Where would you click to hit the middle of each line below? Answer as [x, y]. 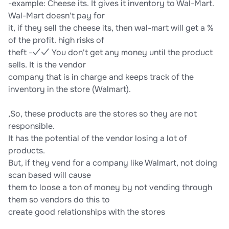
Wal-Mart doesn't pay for [56, 16]
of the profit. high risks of [56, 40]
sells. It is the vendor [47, 65]
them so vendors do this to [59, 200]
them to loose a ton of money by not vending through [110, 188]
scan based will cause [50, 175]
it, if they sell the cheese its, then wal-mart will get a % [111, 28]
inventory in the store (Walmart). [70, 89]
